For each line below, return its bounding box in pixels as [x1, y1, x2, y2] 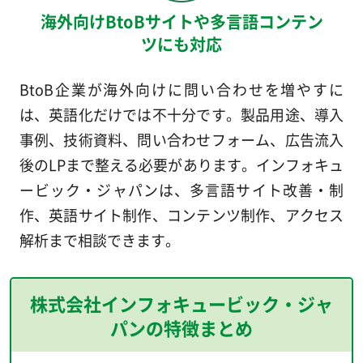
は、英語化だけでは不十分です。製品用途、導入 [19, 104, 344, 126]
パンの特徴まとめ [110, 314, 253, 341]
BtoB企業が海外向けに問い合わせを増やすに [19, 79, 344, 100]
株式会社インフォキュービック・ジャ [30, 290, 333, 317]
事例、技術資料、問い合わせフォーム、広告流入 [19, 129, 344, 151]
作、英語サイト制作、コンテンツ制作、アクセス [19, 204, 344, 226]
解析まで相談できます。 [19, 229, 180, 251]
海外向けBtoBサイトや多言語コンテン [40, 10, 323, 34]
